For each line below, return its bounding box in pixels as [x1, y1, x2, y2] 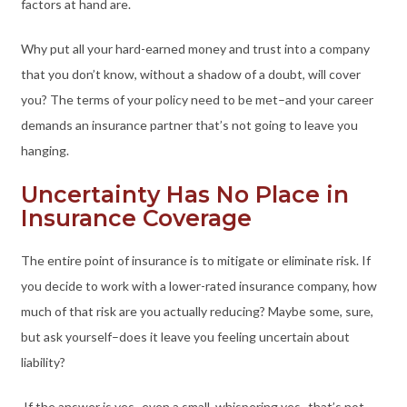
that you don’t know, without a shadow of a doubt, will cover [20, 66, 361, 83]
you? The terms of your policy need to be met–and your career [20, 92, 373, 108]
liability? [20, 354, 65, 371]
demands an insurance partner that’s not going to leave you [20, 117, 358, 134]
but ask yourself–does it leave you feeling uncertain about [20, 329, 350, 345]
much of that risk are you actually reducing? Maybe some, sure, [20, 303, 373, 320]
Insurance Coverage [20, 204, 258, 233]
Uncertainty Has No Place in [20, 181, 349, 209]
